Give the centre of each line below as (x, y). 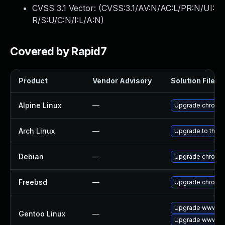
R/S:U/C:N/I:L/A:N (67, 20)
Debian (31, 156)
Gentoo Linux (42, 214)
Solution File (193, 81)
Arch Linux (37, 131)
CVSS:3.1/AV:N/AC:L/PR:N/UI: (158, 8)
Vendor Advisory (122, 81)
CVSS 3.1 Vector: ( (67, 8)
